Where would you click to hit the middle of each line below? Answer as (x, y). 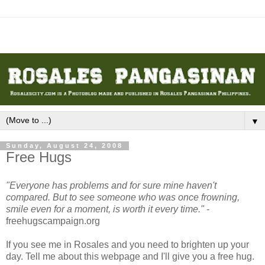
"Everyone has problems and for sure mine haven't (111, 186)
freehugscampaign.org (53, 221)
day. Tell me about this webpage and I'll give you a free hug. (130, 257)
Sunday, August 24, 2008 (64, 146)
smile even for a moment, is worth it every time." (105, 209)
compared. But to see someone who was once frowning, (123, 198)
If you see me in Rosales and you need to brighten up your (127, 245)
